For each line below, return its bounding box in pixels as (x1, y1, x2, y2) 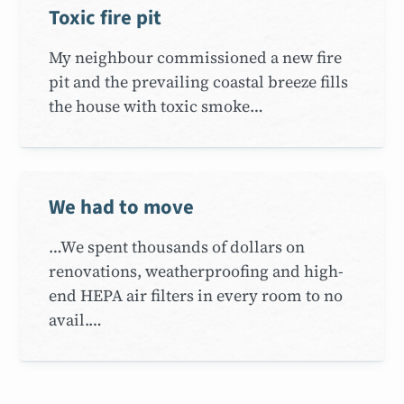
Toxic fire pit (49, 3, 162, 32)
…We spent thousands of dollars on (49, 234, 306, 258)
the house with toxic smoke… (49, 94, 264, 117)
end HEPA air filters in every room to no (49, 283, 344, 307)
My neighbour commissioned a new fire (49, 45, 343, 69)
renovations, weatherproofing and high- (49, 259, 344, 282)
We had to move (49, 192, 195, 222)
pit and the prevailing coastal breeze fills (49, 69, 349, 93)
